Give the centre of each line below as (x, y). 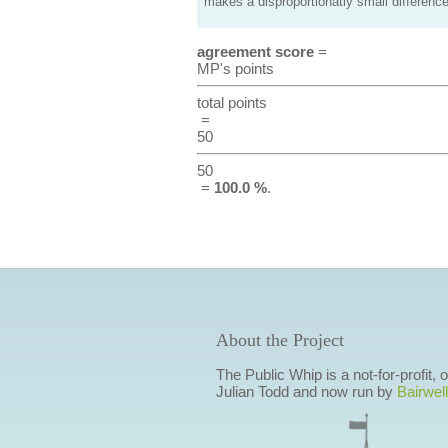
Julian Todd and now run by (306, 391)
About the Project (279, 340)
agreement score (255, 51)
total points (231, 102)
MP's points (235, 68)
